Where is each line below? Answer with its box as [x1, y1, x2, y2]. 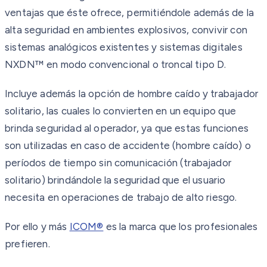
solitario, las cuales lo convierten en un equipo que [5, 104, 236, 117]
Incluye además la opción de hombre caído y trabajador [5, 87, 259, 100]
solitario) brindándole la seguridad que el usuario [5, 173, 226, 186]
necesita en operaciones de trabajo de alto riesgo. [5, 191, 237, 203]
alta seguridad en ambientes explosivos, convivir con [5, 23, 247, 36]
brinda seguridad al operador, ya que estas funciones [5, 122, 249, 134]
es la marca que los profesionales [103, 220, 258, 232]
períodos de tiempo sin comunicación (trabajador [5, 156, 231, 169]
